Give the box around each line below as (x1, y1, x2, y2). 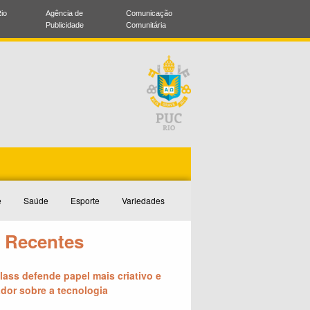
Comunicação (126, 9, 172, 18)
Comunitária (126, 21, 166, 30)
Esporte (71, 194, 100, 207)
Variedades (122, 194, 165, 207)
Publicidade (46, 21, 84, 30)
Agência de (46, 9, 83, 18)
